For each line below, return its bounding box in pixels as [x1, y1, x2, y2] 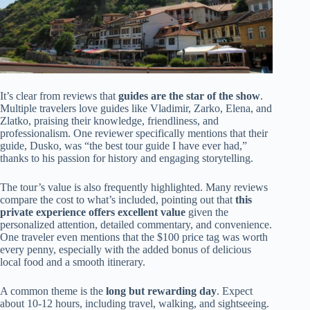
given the [185, 206, 228, 218]
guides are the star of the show [118, 89, 260, 102]
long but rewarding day [106, 284, 217, 297]
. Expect [217, 284, 253, 297]
